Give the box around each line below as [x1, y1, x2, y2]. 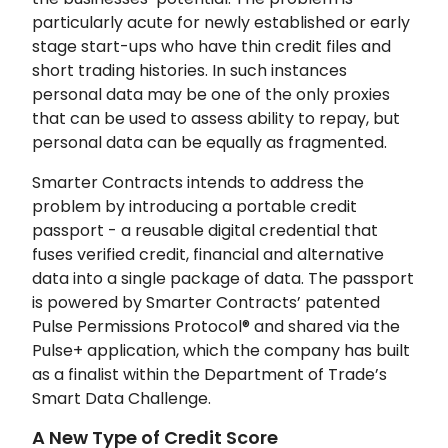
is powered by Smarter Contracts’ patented [32, 290, 380, 314]
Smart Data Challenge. [32, 386, 211, 410]
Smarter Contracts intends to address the [32, 170, 364, 194]
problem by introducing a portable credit [32, 194, 357, 218]
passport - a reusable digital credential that [32, 218, 378, 242]
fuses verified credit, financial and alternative [32, 242, 384, 266]
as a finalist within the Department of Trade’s [32, 362, 387, 386]
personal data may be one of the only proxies [32, 82, 390, 106]
